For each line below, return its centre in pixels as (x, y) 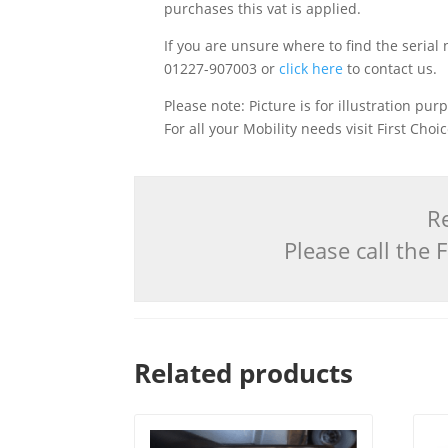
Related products (244, 372)
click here (311, 69)
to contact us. (390, 69)
